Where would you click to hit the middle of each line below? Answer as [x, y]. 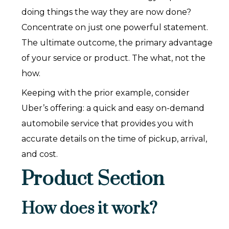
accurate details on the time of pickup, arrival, [114, 139]
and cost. [40, 154]
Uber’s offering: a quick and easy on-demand [113, 108]
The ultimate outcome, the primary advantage [117, 43]
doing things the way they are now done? [107, 12]
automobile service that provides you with [108, 124]
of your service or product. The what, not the [114, 58]
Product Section [93, 179]
